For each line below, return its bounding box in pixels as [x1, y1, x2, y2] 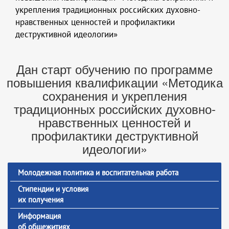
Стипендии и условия [18, 184, 88, 194]
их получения [18, 195, 63, 204]
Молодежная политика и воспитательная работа [18, 168, 178, 177]
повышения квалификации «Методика [6, 73, 223, 91]
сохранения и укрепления [42, 86, 187, 105]
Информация [18, 211, 61, 221]
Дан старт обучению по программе [16, 60, 213, 78]
